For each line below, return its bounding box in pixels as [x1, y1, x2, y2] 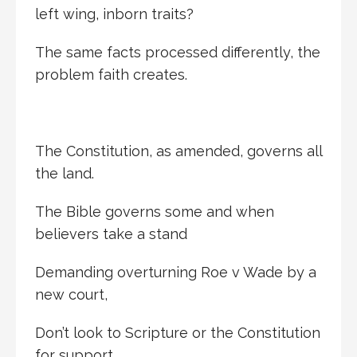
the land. [35, 164, 94, 182]
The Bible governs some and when [35, 202, 274, 220]
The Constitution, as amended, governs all [35, 142, 322, 159]
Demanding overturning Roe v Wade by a [35, 263, 316, 280]
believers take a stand [35, 225, 187, 242]
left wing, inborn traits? [35, 5, 194, 22]
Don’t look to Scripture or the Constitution [35, 324, 320, 341]
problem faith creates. [35, 65, 187, 83]
